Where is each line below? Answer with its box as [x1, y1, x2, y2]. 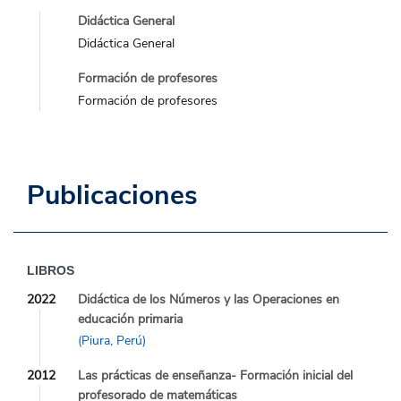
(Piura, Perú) [78, 332, 146, 350]
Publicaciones [27, 176, 198, 214]
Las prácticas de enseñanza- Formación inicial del [78, 367, 353, 385]
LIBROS [27, 262, 74, 277]
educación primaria [78, 310, 183, 328]
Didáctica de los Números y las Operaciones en [78, 290, 339, 308]
